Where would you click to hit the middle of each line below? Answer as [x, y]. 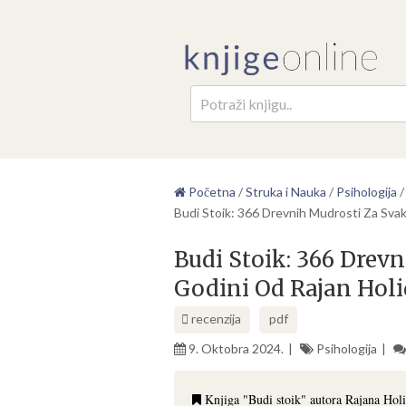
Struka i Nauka [286, 191]
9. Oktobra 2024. [236, 348]
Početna [211, 191]
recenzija [215, 318]
